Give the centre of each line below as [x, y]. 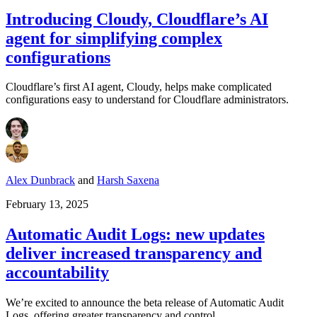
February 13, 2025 [47, 204]
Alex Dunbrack [40, 180]
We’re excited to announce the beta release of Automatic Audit [145, 303]
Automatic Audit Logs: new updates [135, 235]
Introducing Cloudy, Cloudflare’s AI [137, 19]
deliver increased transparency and [134, 254]
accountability [57, 273]
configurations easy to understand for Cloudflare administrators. [147, 100]
